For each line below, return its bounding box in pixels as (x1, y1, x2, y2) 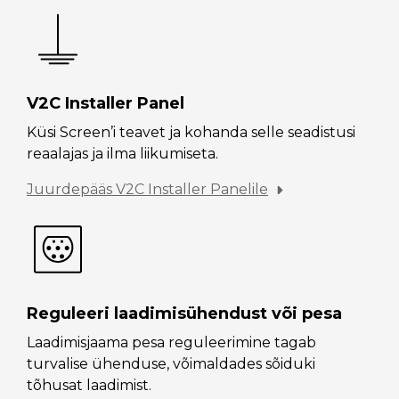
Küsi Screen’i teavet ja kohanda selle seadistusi (27, 124, 355, 141)
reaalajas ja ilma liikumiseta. (27, 145, 218, 162)
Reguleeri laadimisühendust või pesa (27, 304, 342, 323)
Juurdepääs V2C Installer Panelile (27, 181, 268, 198)
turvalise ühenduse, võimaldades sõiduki (27, 355, 315, 372)
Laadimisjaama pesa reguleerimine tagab (27, 334, 316, 351)
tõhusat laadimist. (27, 377, 151, 394)
